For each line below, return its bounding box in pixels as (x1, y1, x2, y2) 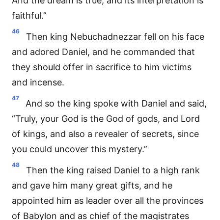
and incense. (12, 77, 64, 87)
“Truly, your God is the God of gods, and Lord (12, 113, 200, 124)
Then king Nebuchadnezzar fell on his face (26, 31, 204, 42)
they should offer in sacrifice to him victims (12, 62, 192, 72)
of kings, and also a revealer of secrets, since (12, 129, 199, 139)
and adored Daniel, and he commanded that (12, 47, 195, 57)
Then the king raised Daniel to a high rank (26, 165, 200, 175)
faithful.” (12, 10, 47, 21)
